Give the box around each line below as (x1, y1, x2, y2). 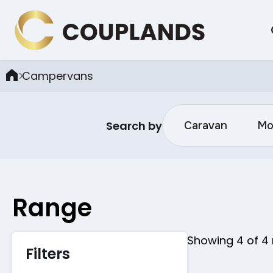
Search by (105, 118, 162, 133)
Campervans (22, 68, 94, 83)
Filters (26, 244, 70, 264)
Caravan (183, 119, 227, 133)
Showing (186, 233, 236, 249)
